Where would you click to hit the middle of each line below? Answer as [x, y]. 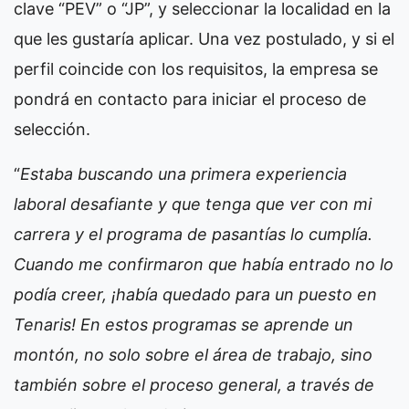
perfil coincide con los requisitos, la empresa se [196, 69]
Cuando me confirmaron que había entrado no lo [204, 265]
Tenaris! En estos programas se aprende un [184, 325]
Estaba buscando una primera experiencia [184, 174]
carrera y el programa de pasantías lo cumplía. [193, 235]
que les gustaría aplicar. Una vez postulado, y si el [204, 39]
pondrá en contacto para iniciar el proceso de [190, 100]
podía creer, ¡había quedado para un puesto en [195, 295]
